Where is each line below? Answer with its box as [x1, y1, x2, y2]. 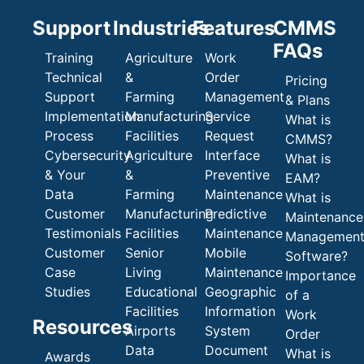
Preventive [205, 166, 271, 183]
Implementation [45, 107, 140, 124]
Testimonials [45, 224, 121, 241]
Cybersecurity [45, 146, 131, 163]
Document [205, 341, 269, 358]
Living [124, 263, 162, 280]
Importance [284, 266, 356, 284]
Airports [124, 322, 180, 339]
